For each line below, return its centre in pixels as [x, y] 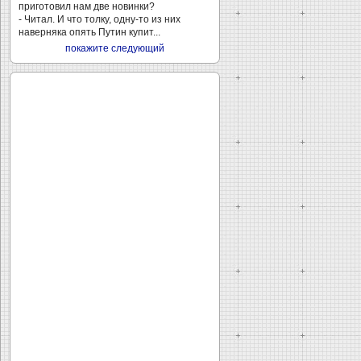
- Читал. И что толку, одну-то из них [100, 19]
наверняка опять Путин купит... [89, 32]
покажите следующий [115, 48]
